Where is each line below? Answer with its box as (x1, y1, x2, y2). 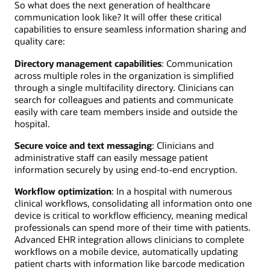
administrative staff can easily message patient (14, 151, 208, 163)
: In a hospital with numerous (111, 185, 232, 198)
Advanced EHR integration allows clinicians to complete (14, 233, 244, 246)
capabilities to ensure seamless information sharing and (14, 23, 246, 36)
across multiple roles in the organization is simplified (14, 69, 234, 81)
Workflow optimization (14, 185, 111, 198)
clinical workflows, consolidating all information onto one (14, 197, 252, 210)
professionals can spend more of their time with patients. (14, 221, 251, 234)
